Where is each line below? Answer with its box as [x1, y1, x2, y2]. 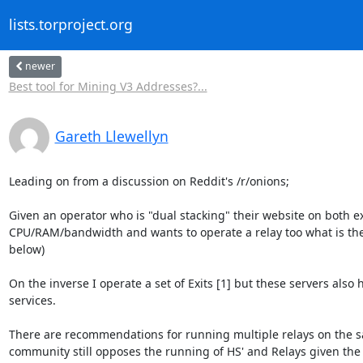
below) [8, 241, 45, 257]
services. [8, 292, 56, 308]
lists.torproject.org [8, 15, 133, 35]
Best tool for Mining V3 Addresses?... [8, 78, 207, 94]
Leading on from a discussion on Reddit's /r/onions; [8, 173, 289, 189]
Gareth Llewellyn [54, 126, 169, 146]
